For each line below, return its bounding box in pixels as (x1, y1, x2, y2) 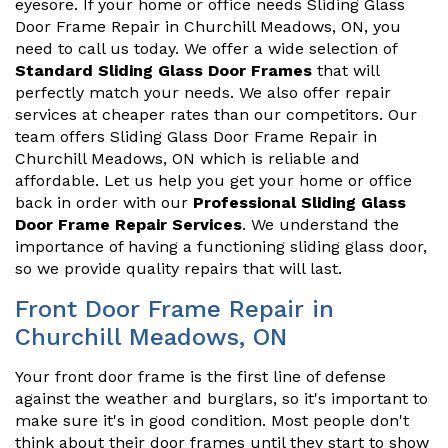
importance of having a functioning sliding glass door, (15, 237, 427, 257)
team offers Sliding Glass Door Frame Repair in (15, 127, 377, 147)
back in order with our (15, 193, 193, 213)
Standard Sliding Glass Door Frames (15, 61, 312, 81)
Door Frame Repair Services (15, 215, 242, 235)
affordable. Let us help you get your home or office (15, 171, 412, 191)
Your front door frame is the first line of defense (15, 367, 386, 387)
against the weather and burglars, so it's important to (15, 389, 428, 409)
